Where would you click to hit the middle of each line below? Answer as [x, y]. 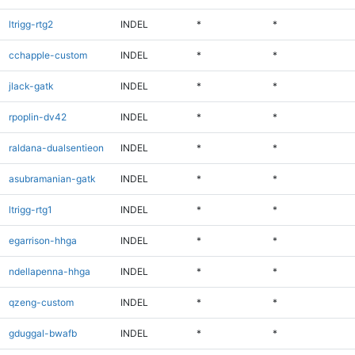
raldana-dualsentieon [56, 147]
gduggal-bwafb [42, 333]
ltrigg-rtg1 [30, 209]
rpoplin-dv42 [37, 116]
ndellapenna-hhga [49, 271]
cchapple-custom [48, 55]
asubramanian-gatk [52, 178]
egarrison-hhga [42, 240]
